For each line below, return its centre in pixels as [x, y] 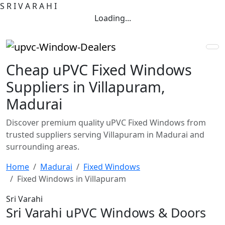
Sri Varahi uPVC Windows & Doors [106, 212]
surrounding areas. [43, 146]
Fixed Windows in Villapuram [72, 179]
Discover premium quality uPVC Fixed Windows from [106, 122]
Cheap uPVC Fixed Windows [99, 69]
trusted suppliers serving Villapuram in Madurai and [105, 134]
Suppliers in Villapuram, [86, 86]
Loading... [113, 18]
